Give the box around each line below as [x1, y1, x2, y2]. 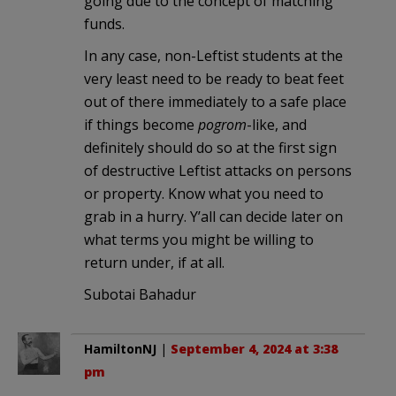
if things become [84, 115, 198, 135]
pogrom [198, 115, 247, 135]
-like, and [247, 115, 307, 135]
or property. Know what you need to [84, 184, 324, 204]
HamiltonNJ [84, 340, 156, 358]
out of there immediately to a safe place [84, 92, 346, 112]
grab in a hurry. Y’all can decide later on [84, 207, 343, 227]
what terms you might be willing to [84, 230, 314, 250]
